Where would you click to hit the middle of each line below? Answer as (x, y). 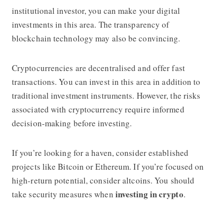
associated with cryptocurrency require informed (98, 109)
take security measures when (63, 194)
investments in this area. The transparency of (91, 24)
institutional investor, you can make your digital (96, 10)
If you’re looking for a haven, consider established (100, 152)
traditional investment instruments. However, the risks (106, 95)
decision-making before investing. (72, 123)
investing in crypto (149, 194)
